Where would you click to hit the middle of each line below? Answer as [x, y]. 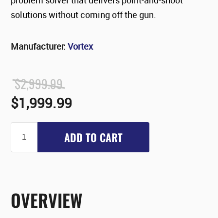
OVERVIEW [47, 200]
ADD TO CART [94, 137]
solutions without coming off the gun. [84, 14]
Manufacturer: [38, 46]
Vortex [81, 46]
